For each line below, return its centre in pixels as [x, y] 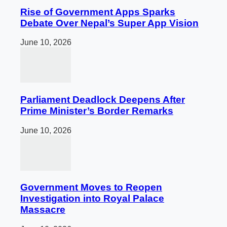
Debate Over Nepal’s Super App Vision [109, 23]
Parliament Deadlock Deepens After [103, 100]
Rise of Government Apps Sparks [98, 12]
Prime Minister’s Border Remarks [97, 111]
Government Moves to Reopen [91, 187]
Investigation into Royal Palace [92, 199]
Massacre [43, 210]
